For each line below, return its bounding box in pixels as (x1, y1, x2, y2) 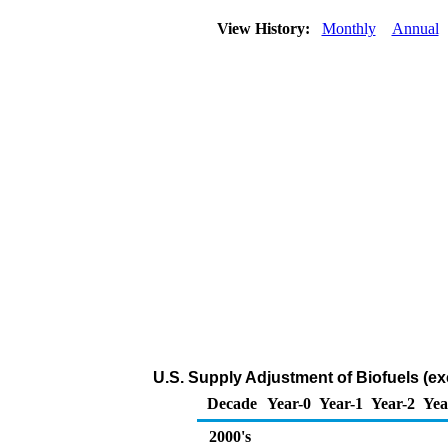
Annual (391, 20, 439, 37)
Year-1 (319, 395, 363, 412)
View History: (212, 20, 318, 37)
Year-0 (267, 395, 311, 412)
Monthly (321, 20, 376, 37)
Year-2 (371, 395, 415, 412)
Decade (207, 395, 257, 412)
